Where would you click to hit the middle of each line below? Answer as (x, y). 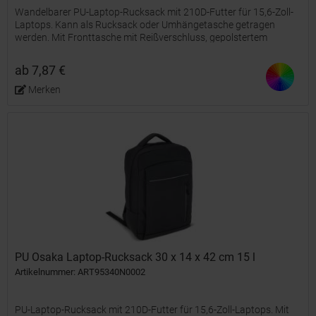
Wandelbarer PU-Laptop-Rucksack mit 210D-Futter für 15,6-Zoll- (154, 12)
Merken (44, 89)
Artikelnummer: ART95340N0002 (80, 272)
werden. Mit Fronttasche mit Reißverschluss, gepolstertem (141, 37)
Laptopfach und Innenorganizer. (85, 50)
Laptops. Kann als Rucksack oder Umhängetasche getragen (145, 24)
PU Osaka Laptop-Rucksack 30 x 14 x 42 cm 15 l (135, 257)
